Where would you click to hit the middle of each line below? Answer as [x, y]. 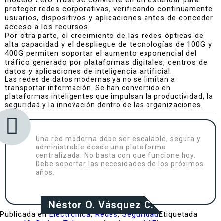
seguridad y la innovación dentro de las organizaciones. [104, 104]
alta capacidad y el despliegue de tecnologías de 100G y [109, 44]
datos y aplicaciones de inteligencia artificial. [89, 71]
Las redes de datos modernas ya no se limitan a [90, 79]
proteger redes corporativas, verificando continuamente [109, 9]
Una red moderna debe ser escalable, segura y [118, 138]
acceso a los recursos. [48, 26]
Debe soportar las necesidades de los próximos [120, 164]
